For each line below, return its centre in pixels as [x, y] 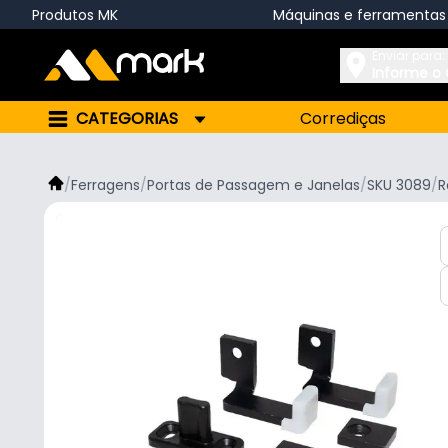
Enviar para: [408, 55]
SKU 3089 [399, 185]
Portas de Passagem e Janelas [253, 185]
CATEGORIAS [127, 118]
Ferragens [105, 185]
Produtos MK [75, 14]
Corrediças [343, 118]
